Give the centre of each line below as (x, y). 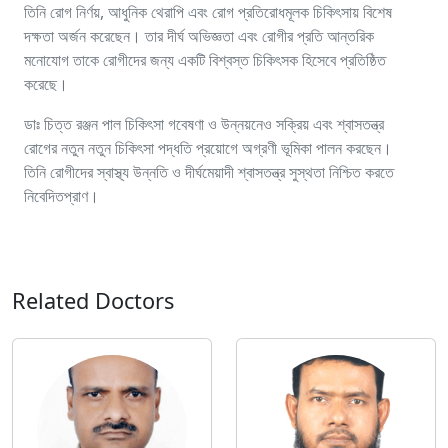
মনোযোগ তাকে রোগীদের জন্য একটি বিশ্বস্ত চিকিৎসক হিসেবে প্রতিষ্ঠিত (205, 60)
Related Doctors (93, 300)
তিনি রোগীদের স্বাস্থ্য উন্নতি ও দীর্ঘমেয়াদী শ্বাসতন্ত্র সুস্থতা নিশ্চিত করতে (209, 172)
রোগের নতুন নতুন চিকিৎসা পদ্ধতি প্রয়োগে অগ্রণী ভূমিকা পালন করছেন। (208, 148)
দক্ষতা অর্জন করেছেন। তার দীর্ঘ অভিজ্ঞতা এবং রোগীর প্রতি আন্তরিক (199, 36)
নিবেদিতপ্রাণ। (61, 196)
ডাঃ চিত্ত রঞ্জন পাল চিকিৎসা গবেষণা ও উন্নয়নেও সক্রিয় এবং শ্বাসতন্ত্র (204, 124)
